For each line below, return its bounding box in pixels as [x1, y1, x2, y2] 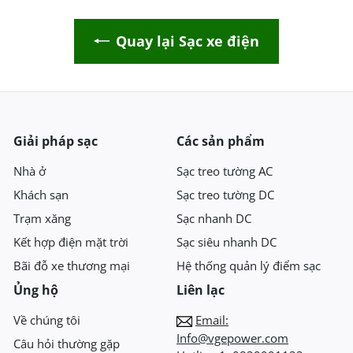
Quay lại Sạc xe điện [116, 31, 259, 50]
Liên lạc [176, 281, 225, 299]
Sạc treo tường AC [176, 162, 273, 179]
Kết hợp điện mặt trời [13, 233, 128, 250]
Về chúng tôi [13, 311, 80, 328]
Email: [195, 311, 229, 328]
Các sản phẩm [176, 132, 265, 150]
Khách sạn [13, 186, 69, 203]
